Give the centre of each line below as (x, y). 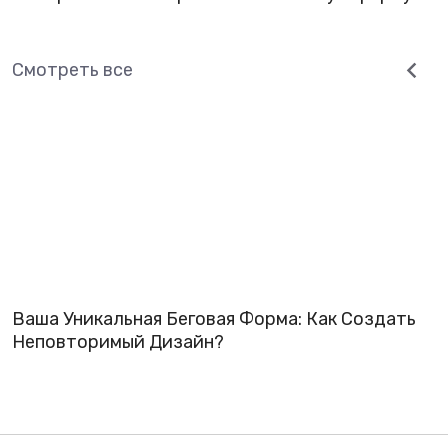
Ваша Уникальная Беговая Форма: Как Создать (214, 319)
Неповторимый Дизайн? (118, 342)
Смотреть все (72, 70)
